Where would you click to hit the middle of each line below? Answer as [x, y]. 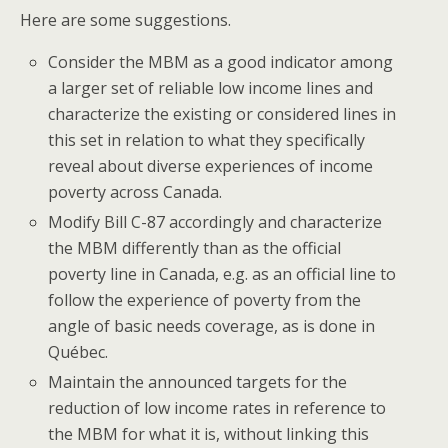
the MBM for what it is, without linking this [209, 434]
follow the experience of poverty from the [205, 300]
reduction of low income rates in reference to [217, 408]
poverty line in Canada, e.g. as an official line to [222, 274]
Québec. [78, 352]
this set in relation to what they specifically [207, 140]
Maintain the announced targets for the [198, 382]
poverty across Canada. [135, 192]
